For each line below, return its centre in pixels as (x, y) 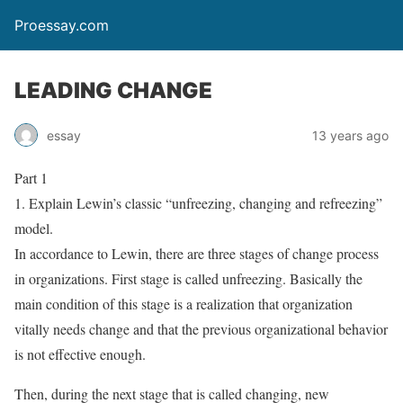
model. (34, 228)
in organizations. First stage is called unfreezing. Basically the (188, 278)
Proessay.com (62, 25)
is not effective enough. (80, 354)
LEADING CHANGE (113, 90)
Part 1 (31, 178)
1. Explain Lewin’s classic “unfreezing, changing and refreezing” (198, 203)
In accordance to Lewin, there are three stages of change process (197, 253)
